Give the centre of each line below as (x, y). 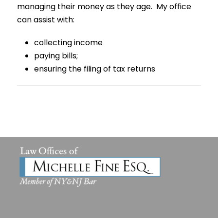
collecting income (68, 43)
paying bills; (56, 56)
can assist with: (46, 20)
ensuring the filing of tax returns (95, 69)
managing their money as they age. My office (104, 7)
